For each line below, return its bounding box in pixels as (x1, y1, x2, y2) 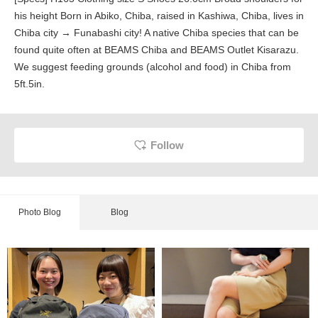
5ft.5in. (14, 78, 45, 90)
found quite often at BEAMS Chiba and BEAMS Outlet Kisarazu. (14, 44, 299, 56)
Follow (150, 139, 184, 152)
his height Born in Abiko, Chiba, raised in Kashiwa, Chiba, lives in (14, 10, 304, 22)
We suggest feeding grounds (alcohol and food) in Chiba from (14, 61, 291, 73)
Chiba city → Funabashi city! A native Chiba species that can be (14, 27, 299, 39)
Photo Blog (18, 207, 61, 218)
